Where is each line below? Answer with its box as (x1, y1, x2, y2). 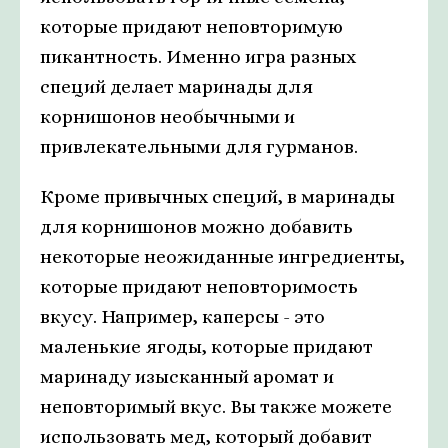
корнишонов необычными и (40, 106, 295, 128)
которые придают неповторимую (40, 16, 343, 38)
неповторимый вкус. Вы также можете (40, 396, 392, 418)
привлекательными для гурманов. (40, 136, 358, 158)
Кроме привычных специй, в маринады (40, 186, 395, 208)
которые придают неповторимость (40, 276, 358, 298)
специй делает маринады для (40, 76, 313, 98)
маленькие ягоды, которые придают (40, 336, 373, 358)
